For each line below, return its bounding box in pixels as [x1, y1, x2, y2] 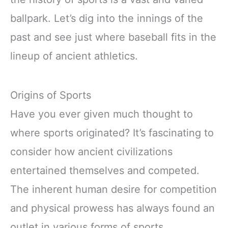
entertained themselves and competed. [10, 164, 199, 177]
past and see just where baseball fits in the [10, 31, 216, 44]
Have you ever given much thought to [10, 108, 193, 121]
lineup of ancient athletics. [10, 50, 138, 63]
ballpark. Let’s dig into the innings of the [10, 12, 203, 25]
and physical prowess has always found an [10, 202, 215, 215]
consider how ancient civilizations [10, 146, 173, 158]
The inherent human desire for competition [10, 183, 217, 196]
